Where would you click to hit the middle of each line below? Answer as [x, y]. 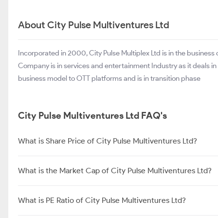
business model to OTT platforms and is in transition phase [109, 78]
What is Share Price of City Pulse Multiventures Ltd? [108, 141]
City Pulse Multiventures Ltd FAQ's [92, 116]
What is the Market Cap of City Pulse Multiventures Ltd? [115, 171]
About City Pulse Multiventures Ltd [94, 25]
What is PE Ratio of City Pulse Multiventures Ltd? [102, 200]
